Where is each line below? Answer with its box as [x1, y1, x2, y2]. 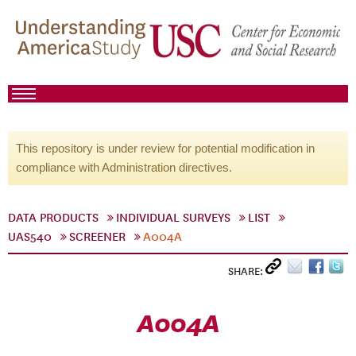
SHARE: [228, 265, 265, 278]
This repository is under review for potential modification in [16, 141, 315, 155]
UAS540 [8, 230, 52, 244]
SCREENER [69, 230, 126, 244]
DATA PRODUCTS [8, 211, 99, 225]
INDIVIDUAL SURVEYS [116, 211, 230, 225]
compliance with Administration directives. [16, 161, 232, 174]
